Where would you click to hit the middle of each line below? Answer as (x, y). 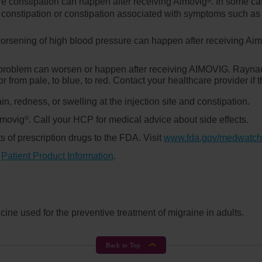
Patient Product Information (57, 156)
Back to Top (123, 245)
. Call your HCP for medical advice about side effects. (139, 119)
